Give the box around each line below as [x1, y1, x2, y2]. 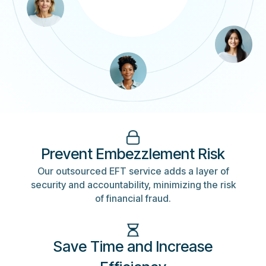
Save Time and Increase [53, 237, 213, 256]
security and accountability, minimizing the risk [30, 179, 236, 191]
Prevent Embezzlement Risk [41, 145, 225, 163]
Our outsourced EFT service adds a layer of [37, 166, 229, 178]
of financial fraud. [95, 193, 171, 205]
